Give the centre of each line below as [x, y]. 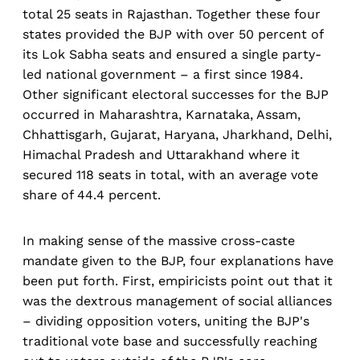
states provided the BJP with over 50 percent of [173, 35]
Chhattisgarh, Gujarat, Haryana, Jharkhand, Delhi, [177, 135]
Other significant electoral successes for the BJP [176, 95]
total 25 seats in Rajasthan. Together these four [172, 14]
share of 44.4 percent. [92, 195]
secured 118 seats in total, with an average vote [170, 175]
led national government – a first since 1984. [163, 75]
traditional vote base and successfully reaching [170, 342]
